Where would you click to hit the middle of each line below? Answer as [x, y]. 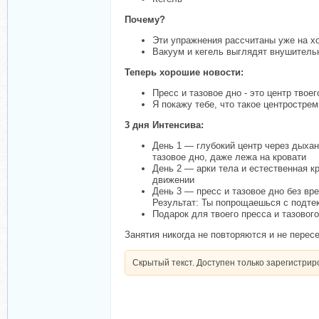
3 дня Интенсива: [164, 125]
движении [173, 180]
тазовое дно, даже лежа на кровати [229, 157]
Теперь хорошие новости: [184, 73]
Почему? [145, 20]
